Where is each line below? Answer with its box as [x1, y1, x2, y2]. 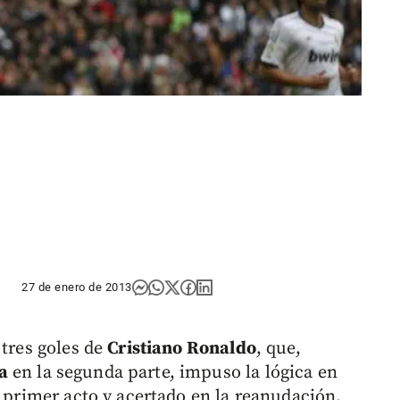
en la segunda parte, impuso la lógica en [7, 362, 337, 385]
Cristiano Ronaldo [107, 337, 256, 361]
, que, [255, 337, 301, 361]
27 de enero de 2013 [21, 280, 132, 295]
